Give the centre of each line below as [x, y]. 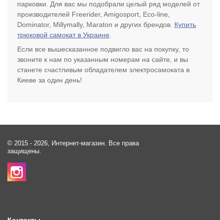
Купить [185, 24]
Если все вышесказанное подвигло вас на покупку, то [103, 49]
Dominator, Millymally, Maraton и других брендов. [96, 24]
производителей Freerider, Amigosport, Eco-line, [94, 14]
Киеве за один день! [50, 80]
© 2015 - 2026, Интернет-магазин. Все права [73, 144]
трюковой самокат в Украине [63, 35]
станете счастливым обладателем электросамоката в [103, 70]
